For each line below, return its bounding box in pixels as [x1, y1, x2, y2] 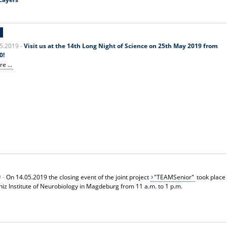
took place [195, 172, 226, 181]
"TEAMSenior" [154, 172, 195, 181]
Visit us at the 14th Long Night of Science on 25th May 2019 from [24, 41, 218, 50]
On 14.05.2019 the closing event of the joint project [6, 172, 151, 181]
